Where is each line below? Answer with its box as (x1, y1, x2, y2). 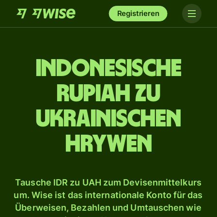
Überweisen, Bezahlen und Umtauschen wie (15, 202, 201, 213)
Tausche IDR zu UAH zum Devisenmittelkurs (15, 177, 201, 187)
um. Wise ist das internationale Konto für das (14, 190, 203, 200)
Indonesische (35, 57, 182, 81)
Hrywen (65, 132, 152, 156)
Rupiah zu (57, 82, 160, 106)
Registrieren (117, 9, 159, 18)
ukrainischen (36, 107, 181, 131)
